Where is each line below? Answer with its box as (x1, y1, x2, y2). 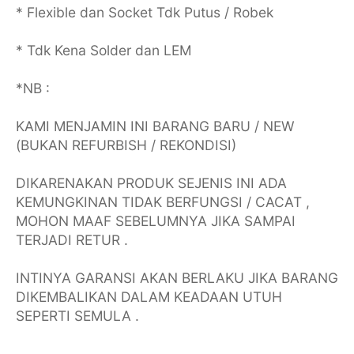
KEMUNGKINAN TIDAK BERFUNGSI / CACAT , (15, 193, 310, 210)
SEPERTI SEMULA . (15, 307, 139, 324)
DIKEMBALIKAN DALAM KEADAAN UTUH (15, 288, 282, 305)
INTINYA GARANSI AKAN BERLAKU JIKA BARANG (15, 269, 338, 286)
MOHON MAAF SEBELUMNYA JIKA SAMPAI (15, 212, 296, 229)
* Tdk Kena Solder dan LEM (15, 41, 191, 58)
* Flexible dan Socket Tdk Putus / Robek (15, 3, 273, 21)
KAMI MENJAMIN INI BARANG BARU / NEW (15, 117, 295, 134)
